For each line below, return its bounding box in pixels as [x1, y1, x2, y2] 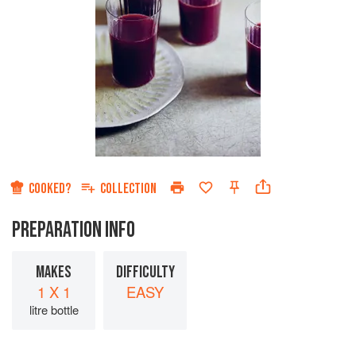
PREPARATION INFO [12, 217, 135, 244]
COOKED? [29, 180, 71, 198]
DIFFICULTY [115, 262, 175, 283]
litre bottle [29, 301, 79, 319]
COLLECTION [100, 180, 157, 198]
